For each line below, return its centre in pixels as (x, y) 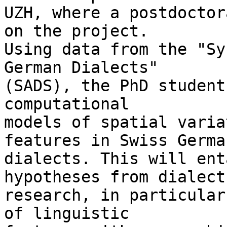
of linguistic (71, 214)
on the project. (81, 31)
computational (71, 104)
